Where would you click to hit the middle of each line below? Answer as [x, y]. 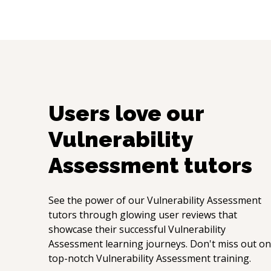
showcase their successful [108, 229]
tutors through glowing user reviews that [143, 215]
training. [231, 258]
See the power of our [98, 200]
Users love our [126, 113]
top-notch [72, 258]
